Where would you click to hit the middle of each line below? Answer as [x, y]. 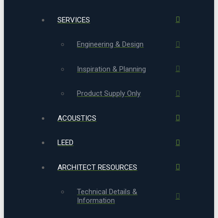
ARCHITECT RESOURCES [98, 167]
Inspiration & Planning [112, 69]
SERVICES [74, 20]
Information [96, 201]
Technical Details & [107, 192]
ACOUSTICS [77, 118]
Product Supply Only [109, 94]
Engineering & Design [110, 45]
